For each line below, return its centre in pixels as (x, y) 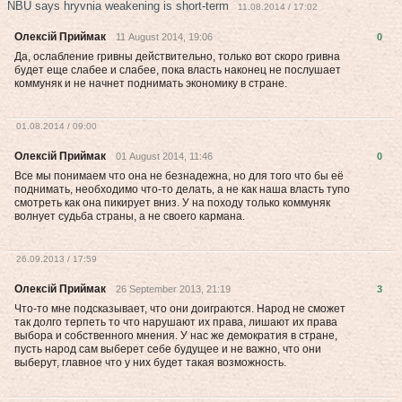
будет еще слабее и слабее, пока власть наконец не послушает (178, 70)
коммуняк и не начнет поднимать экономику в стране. (151, 83)
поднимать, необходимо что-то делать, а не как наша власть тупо (182, 189)
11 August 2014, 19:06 (164, 37)
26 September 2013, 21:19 (173, 289)
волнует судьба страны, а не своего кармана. (130, 216)
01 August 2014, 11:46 (164, 156)
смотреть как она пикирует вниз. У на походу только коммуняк (172, 203)
